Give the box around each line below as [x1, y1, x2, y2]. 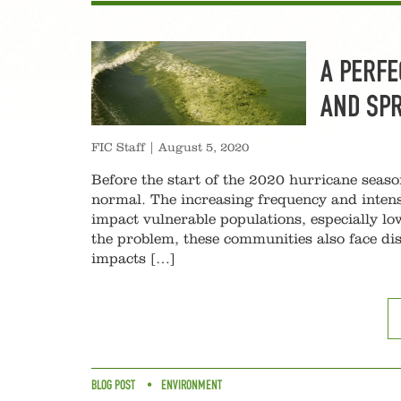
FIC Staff [91, 141, 145, 154]
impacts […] [91, 252, 175, 267]
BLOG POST [91, 378, 135, 393]
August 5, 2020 [158, 141, 249, 154]
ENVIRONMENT [161, 378, 222, 393]
